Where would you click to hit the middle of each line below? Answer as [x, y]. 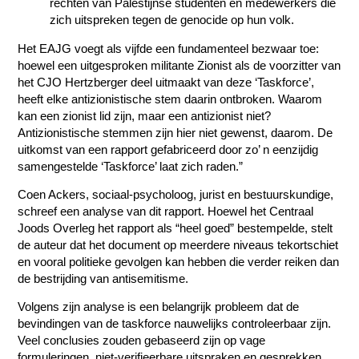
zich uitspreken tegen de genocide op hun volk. [172, 20]
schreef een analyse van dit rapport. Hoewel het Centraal [166, 211]
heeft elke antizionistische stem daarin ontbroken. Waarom [170, 99]
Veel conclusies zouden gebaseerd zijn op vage [142, 341]
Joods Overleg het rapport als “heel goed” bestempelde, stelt [175, 228]
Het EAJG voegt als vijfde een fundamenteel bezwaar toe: [169, 48]
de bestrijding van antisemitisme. [103, 278]
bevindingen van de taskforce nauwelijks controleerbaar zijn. [175, 324]
